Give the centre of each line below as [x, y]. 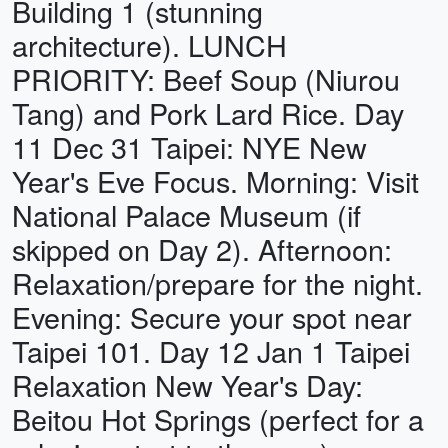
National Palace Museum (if [186, 214]
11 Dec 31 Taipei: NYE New [189, 146]
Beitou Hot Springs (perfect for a [218, 418]
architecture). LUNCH [149, 44]
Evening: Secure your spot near [212, 316]
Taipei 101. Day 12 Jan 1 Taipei [211, 350]
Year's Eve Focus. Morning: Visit [215, 180]
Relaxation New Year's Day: [187, 384]
